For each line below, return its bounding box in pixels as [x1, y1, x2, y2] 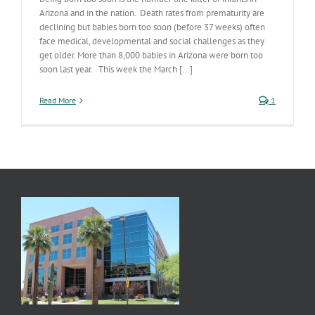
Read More [39, 95, 76, 105]
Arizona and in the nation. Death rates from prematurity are [39, 7, 264, 19]
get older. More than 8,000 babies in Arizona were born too [39, 49, 263, 61]
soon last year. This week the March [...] [39, 63, 193, 75]
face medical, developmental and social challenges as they [39, 35, 264, 47]
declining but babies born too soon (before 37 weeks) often [39, 21, 265, 33]
